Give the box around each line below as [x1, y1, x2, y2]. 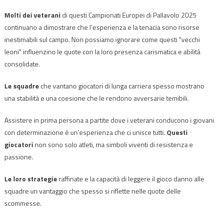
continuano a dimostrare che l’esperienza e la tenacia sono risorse [4, 22, 199, 32]
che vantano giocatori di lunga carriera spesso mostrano [39, 80, 204, 91]
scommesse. [4, 197, 42, 208]
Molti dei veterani [4, 9, 61, 20]
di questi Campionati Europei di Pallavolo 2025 [60, 9, 197, 20]
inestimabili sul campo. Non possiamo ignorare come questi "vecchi [4, 34, 200, 44]
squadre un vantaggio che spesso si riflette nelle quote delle [4, 185, 181, 196]
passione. [4, 151, 33, 162]
